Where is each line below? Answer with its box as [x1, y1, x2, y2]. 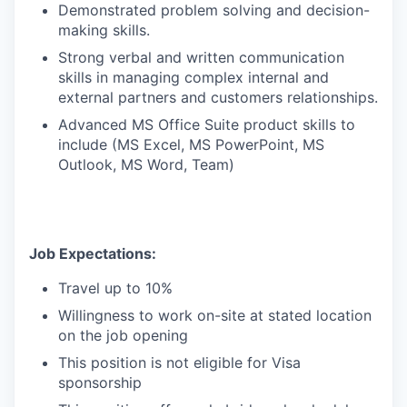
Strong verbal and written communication [58, 47, 344, 66]
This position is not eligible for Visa [58, 352, 301, 372]
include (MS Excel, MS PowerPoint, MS [58, 134, 324, 154]
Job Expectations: [29, 243, 156, 263]
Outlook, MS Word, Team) [58, 154, 234, 174]
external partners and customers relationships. [58, 87, 378, 106]
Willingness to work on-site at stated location [58, 305, 372, 324]
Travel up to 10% [58, 278, 173, 297]
